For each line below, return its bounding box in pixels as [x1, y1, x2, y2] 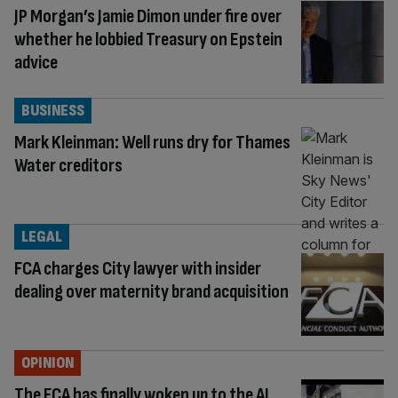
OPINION [21, 353, 74, 372]
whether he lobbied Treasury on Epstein [14, 28, 283, 52]
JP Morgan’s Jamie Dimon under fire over [14, 4, 282, 28]
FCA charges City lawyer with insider [14, 256, 261, 281]
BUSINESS [21, 100, 84, 120]
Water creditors [14, 153, 123, 178]
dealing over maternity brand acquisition [14, 279, 289, 304]
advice [14, 51, 58, 75]
